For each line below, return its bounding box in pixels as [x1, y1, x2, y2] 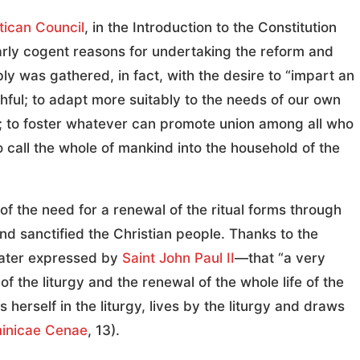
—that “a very [235, 250, 325, 267]
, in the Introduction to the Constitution [84, 19, 337, 36]
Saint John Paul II [122, 250, 235, 267]
